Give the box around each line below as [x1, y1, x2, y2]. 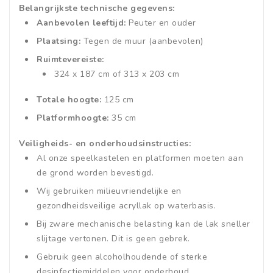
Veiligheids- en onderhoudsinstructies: [19, 138, 191, 150]
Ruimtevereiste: [37, 54, 104, 66]
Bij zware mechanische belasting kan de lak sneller [37, 218, 250, 230]
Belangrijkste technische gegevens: [19, 2, 175, 15]
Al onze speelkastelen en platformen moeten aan [37, 152, 243, 165]
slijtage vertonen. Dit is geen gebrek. [37, 233, 190, 245]
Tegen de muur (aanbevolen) [80, 35, 204, 48]
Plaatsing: [37, 35, 80, 48]
